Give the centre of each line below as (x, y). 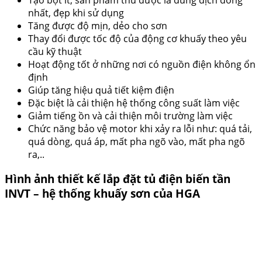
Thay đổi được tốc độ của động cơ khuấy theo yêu (137, 38)
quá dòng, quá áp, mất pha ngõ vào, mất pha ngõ (137, 141)
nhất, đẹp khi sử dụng (76, 13)
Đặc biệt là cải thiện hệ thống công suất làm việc (134, 103)
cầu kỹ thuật (55, 51)
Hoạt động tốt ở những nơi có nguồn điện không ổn (142, 64)
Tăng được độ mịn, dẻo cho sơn (98, 25)
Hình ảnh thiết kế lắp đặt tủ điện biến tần (118, 179)
